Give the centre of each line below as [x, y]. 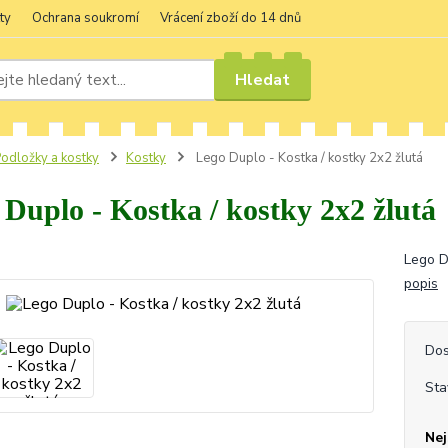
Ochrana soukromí [85, 18]
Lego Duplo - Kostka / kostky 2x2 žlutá [307, 158]
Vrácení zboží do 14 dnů [230, 18]
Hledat [263, 79]
